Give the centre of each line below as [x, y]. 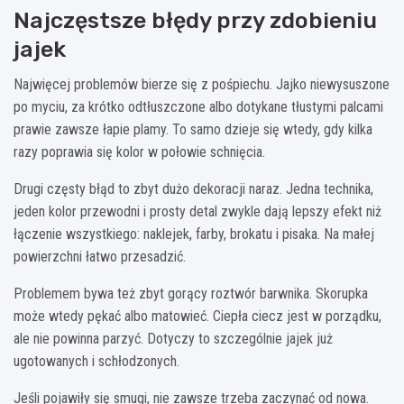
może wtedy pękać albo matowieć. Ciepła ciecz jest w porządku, [197, 317]
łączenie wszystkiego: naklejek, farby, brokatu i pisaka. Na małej [194, 234]
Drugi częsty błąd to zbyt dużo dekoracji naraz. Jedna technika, [193, 189]
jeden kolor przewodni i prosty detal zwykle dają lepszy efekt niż [197, 212]
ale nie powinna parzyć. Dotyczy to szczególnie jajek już [173, 339]
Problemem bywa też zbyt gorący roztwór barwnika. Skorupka [191, 294]
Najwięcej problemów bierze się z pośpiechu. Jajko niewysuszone [202, 85]
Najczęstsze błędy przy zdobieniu [195, 21]
